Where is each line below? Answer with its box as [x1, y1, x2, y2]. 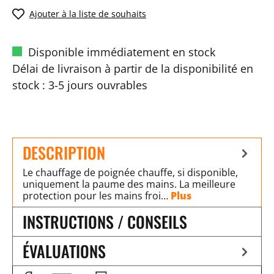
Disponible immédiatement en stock [25, 44, 215, 59]
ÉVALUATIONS [23, 239, 106, 263]
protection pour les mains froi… [23, 188, 171, 202]
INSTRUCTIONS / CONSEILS [23, 209, 187, 234]
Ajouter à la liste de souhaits [29, 8, 146, 20]
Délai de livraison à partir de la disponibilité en [12, 61, 253, 76]
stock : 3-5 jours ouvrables [12, 77, 147, 92]
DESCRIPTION [23, 140, 105, 165]
